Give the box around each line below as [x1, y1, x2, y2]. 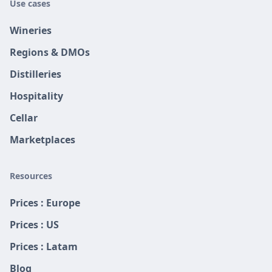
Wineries [10, 24, 52, 38]
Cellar [10, 111, 38, 125]
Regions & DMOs [10, 46, 90, 59]
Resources [10, 170, 52, 182]
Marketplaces [10, 133, 75, 147]
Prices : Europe [10, 196, 80, 210]
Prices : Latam [10, 240, 78, 254]
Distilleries [10, 67, 61, 81]
